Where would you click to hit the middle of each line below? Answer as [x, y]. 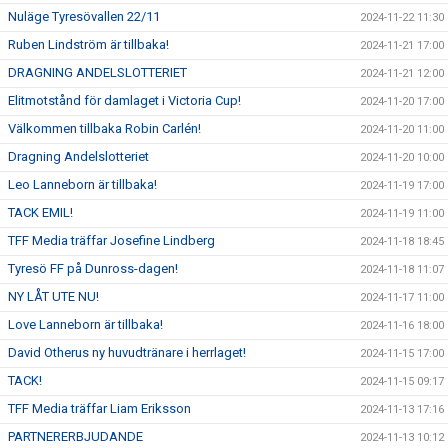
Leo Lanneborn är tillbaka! [82, 184]
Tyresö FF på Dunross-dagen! [93, 268]
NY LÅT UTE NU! [53, 296]
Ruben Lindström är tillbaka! [88, 44]
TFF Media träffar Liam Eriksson [99, 408]
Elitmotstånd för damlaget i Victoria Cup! [124, 100]
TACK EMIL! [40, 212]
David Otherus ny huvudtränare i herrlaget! [127, 352]
